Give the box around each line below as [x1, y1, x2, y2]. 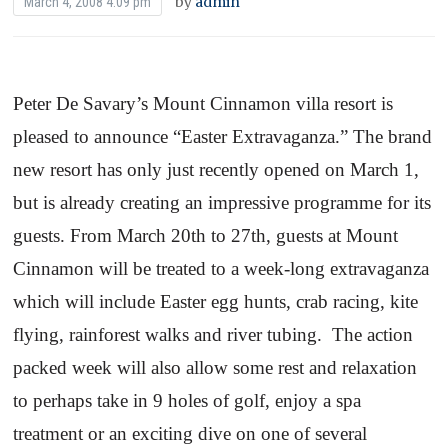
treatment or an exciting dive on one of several [13, 422, 368, 444]
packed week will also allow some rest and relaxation [13, 356, 418, 378]
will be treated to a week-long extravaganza [94, 257, 430, 279]
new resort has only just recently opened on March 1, [13, 158, 420, 180]
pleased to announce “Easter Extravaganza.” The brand [13, 125, 433, 147]
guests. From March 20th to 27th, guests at [13, 224, 347, 246]
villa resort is [291, 92, 394, 114]
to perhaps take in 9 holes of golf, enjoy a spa [13, 389, 362, 411]
